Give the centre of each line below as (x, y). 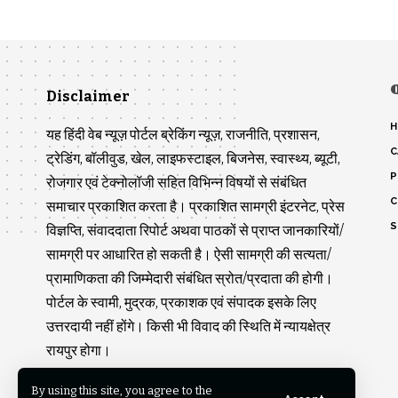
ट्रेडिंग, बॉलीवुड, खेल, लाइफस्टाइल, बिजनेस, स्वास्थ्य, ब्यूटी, (193, 158)
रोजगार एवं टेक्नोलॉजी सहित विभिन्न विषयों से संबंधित (176, 182)
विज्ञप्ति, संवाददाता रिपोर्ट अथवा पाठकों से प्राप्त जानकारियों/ (195, 230)
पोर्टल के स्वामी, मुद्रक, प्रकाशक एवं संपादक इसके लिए (181, 302)
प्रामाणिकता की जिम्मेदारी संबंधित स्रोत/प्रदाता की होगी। (190, 278)
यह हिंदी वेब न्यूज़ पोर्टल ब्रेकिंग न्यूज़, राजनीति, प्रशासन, (183, 134)
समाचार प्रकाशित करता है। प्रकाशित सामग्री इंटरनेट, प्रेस (195, 206)
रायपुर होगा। (79, 350)
